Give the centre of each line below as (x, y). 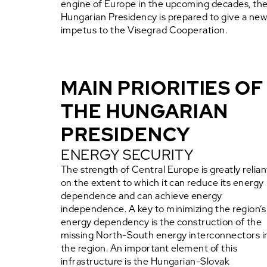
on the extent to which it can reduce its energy (162, 183)
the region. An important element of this (149, 248)
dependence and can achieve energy (142, 196)
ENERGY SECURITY (127, 155)
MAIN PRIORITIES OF (162, 88)
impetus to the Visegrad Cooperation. (144, 30)
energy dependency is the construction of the (162, 222)
